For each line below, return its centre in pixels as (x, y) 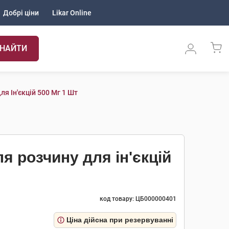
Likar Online (72, 13)
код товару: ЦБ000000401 (138, 199)
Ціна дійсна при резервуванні (120, 220)
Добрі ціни (21, 13)
